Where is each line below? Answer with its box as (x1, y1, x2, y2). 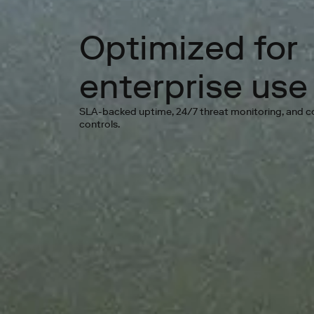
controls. (78, 118, 120, 130)
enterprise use (78, 66, 308, 107)
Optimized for (78, 27, 298, 68)
